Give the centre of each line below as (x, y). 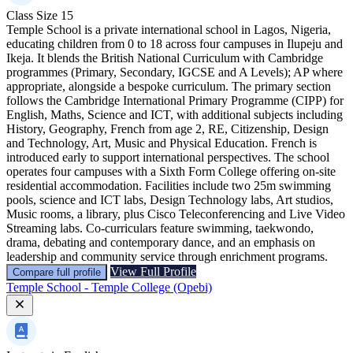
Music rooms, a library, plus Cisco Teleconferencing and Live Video (176, 214)
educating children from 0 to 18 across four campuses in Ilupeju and (175, 43)
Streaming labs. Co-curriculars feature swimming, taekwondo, (160, 228)
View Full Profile (153, 271)
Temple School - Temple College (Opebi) (109, 287)
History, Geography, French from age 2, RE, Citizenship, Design (167, 128)
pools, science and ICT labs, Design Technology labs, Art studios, (170, 199)
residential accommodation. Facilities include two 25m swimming (169, 185)
